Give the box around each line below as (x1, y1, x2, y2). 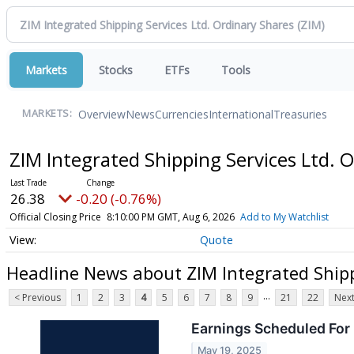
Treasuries (273, 106, 327, 122)
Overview (78, 106, 126, 122)
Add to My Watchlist (239, 210, 329, 224)
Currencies (155, 106, 209, 122)
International (209, 106, 273, 122)
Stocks (99, 62, 133, 77)
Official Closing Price (9, 210, 101, 224)
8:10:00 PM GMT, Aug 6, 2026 (106, 210, 235, 224)
